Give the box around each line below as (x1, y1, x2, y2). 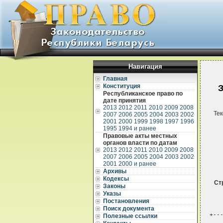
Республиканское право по (103, 90, 183, 97)
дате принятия (103, 97, 146, 104)
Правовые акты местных (103, 132, 177, 139)
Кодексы (103, 175, 129, 182)
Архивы (103, 168, 126, 175)
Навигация (128, 63, 162, 70)
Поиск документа (103, 205, 154, 212)
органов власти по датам (103, 139, 177, 146)
